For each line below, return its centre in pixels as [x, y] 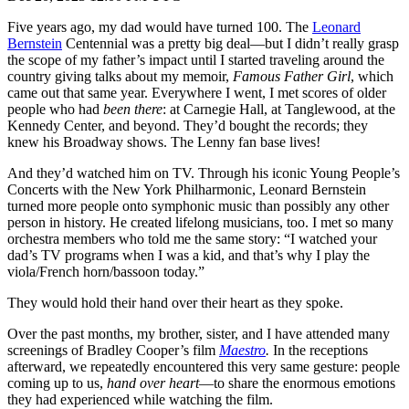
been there [133, 110]
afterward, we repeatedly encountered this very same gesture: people [204, 367]
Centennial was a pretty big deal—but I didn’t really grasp [231, 44]
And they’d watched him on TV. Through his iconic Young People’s [204, 173]
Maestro [242, 351]
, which [372, 77]
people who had [55, 110]
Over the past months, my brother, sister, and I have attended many [199, 334]
